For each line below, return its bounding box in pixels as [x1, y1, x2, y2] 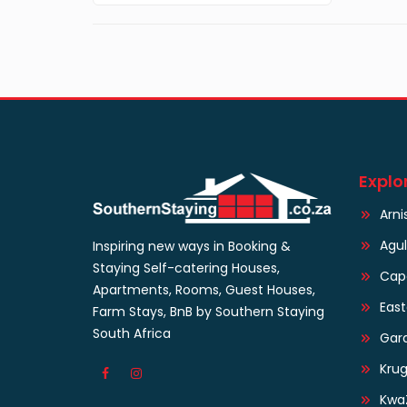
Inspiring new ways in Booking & [93, 236, 291, 255]
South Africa [93, 323, 171, 342]
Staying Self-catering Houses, [93, 258, 280, 277]
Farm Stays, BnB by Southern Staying [93, 302, 324, 321]
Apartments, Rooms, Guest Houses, [93, 280, 315, 299]
